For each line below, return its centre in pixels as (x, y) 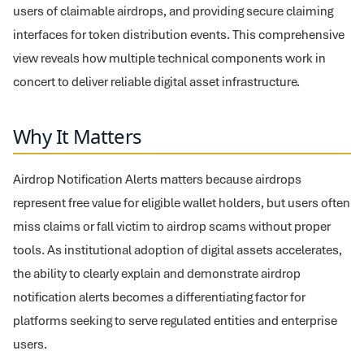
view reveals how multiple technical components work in (169, 58)
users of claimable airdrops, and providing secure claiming (173, 11)
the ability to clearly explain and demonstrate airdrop (157, 273)
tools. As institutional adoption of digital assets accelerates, (178, 250)
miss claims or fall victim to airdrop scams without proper (172, 226)
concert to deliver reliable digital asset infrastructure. (156, 82)
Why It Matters (78, 136)
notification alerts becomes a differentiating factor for (159, 297)
